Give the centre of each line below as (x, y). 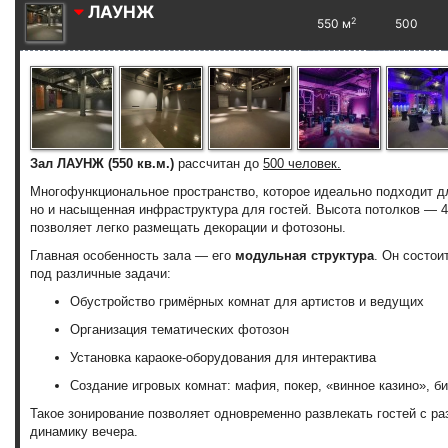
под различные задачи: (100, 274)
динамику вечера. (84, 432)
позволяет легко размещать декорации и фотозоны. (188, 228)
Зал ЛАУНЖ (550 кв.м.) (104, 164)
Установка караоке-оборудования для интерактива (223, 358)
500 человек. (302, 164)
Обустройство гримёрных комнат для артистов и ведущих (247, 302)
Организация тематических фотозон (179, 330)
